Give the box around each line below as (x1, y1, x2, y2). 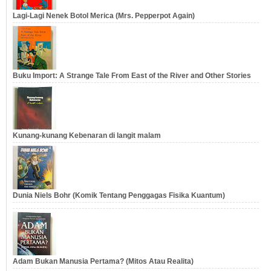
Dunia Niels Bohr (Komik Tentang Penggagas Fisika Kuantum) (13, 191, 225, 200)
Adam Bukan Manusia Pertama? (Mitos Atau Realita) (13, 257, 194, 266)
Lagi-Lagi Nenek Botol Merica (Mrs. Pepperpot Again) (13, 11, 195, 21)
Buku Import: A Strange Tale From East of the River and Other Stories (13, 71, 251, 80)
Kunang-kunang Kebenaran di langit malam (13, 131, 161, 140)
